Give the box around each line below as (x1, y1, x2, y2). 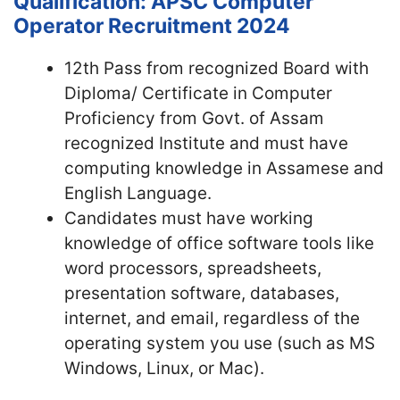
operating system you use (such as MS (64, 332, 375, 354)
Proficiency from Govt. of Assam (64, 107, 324, 129)
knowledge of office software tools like (64, 232, 374, 254)
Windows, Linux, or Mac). (64, 357, 264, 379)
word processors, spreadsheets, (64, 257, 321, 279)
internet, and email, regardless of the (64, 307, 360, 329)
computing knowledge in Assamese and (64, 157, 384, 179)
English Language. (64, 182, 212, 204)
